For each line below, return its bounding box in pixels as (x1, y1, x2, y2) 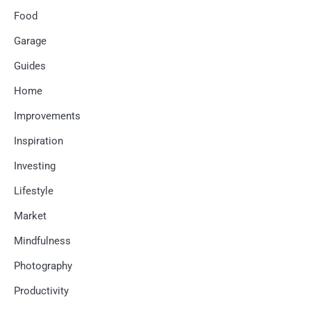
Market (14, 210, 47, 223)
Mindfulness (14, 235, 71, 248)
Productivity (14, 285, 69, 298)
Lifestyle (14, 185, 53, 198)
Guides (14, 60, 46, 73)
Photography (14, 260, 72, 273)
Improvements (14, 110, 81, 123)
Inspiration (14, 135, 63, 148)
